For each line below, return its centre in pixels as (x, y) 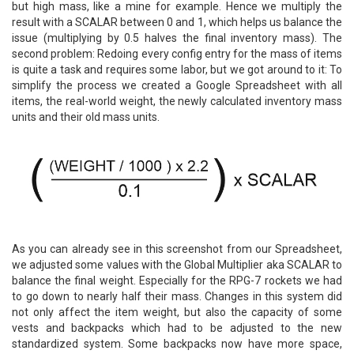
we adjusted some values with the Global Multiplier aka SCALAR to (177, 264)
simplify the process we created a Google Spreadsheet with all (177, 86)
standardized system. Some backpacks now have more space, (177, 343)
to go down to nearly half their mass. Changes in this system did (177, 296)
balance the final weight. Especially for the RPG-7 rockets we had (177, 280)
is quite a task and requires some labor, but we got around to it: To (177, 70)
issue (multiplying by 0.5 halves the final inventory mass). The (177, 38)
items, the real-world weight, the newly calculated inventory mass (177, 102)
